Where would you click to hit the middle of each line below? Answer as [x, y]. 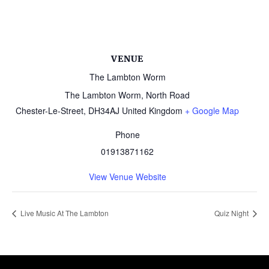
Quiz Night [232, 213]
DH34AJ [104, 111]
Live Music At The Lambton [64, 213]
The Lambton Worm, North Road [127, 95]
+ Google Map [212, 111]
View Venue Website [127, 177]
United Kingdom [152, 111]
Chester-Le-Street [50, 111]
